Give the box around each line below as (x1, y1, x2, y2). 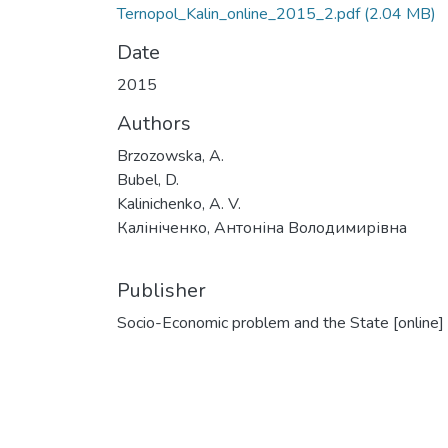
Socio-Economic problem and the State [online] (117, 312, 444, 334)
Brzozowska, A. (117, 145, 224, 167)
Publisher (117, 277, 206, 304)
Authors (117, 110, 191, 137)
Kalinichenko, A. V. (117, 193, 241, 215)
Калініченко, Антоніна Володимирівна (117, 217, 407, 239)
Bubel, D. (117, 169, 179, 191)
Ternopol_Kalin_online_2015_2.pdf (117, 3, 360, 25)
